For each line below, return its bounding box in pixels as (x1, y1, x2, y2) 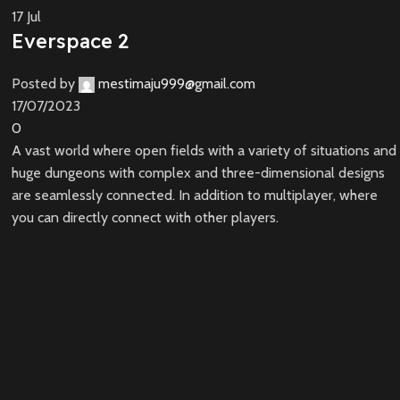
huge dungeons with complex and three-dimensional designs (12, 164, 386, 182)
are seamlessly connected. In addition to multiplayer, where (12, 187, 379, 204)
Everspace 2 (12, 29, 129, 54)
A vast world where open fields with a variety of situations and (12, 142, 397, 160)
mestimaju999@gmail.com (98, 75, 256, 93)
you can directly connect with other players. (12, 209, 279, 227)
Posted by (12, 75, 76, 93)
